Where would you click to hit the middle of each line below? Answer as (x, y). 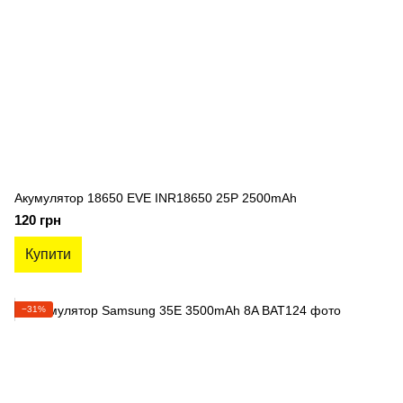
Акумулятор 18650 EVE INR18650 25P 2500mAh (156, 198)
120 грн (38, 220)
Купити (48, 254)
